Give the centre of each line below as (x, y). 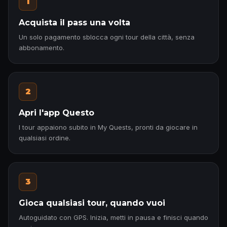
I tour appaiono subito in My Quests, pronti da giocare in (108, 127)
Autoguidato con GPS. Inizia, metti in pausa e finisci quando (113, 217)
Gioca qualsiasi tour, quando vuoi (92, 203)
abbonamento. (42, 48)
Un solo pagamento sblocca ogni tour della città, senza (107, 37)
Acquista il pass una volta (74, 23)
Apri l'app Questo (56, 113)
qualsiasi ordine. (45, 138)
